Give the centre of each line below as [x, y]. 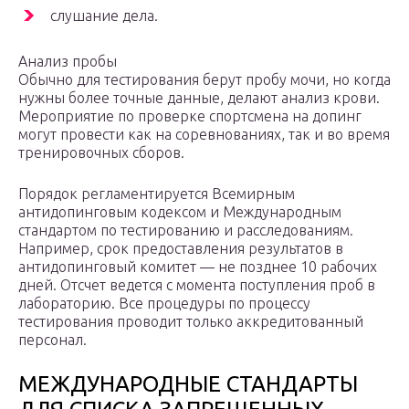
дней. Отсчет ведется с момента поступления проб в [197, 285]
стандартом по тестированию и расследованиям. [186, 231]
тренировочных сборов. [101, 153]
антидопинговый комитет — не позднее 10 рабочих [198, 267]
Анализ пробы [68, 62]
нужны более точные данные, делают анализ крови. [199, 98]
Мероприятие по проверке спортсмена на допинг [190, 116]
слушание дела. [104, 16]
